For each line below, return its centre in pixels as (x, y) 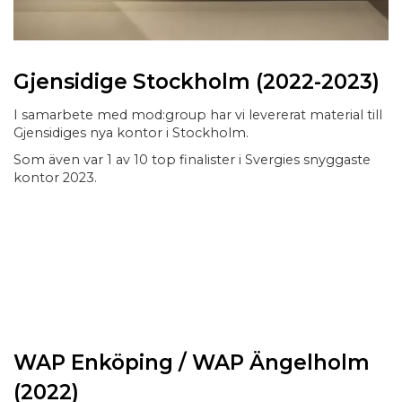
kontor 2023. (55, 177)
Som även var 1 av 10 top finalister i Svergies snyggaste (192, 159)
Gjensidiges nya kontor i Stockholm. (131, 132)
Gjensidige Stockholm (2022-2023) (197, 81)
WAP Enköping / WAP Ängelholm (192, 362)
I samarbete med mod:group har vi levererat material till (198, 114)
